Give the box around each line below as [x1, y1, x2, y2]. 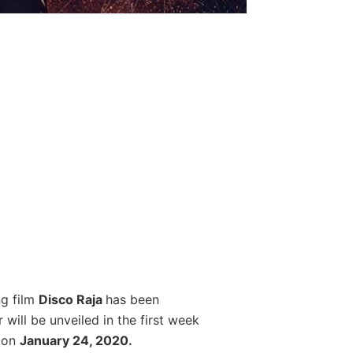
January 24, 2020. [19, 332, 136, 348]
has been [105, 291, 159, 307]
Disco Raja [38, 291, 106, 307]
